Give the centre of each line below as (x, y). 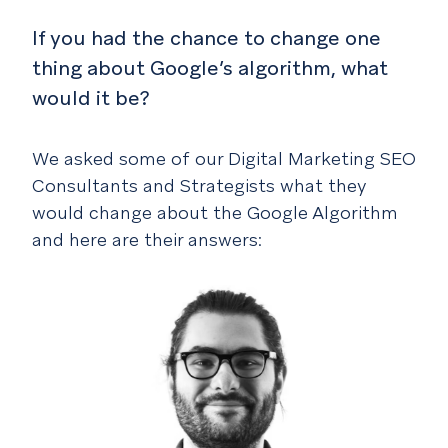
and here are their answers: (147, 239)
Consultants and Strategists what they (199, 185)
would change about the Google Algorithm (215, 212)
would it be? (91, 98)
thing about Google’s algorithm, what (210, 68)
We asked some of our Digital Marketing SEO (224, 158)
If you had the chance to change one (206, 38)
